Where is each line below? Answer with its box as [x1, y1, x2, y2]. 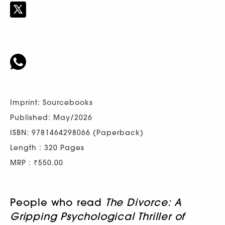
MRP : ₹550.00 [10, 158, 63, 167]
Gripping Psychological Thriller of [10, 209, 185, 222]
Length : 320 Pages [10, 143, 84, 152]
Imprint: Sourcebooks [10, 97, 93, 107]
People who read [10, 195, 105, 208]
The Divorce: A [105, 195, 182, 208]
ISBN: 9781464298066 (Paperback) [10, 128, 144, 137]
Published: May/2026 [10, 113, 92, 122]
